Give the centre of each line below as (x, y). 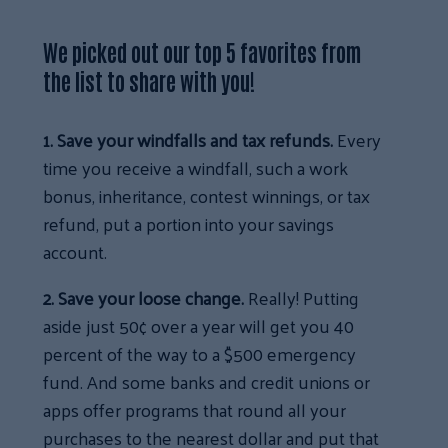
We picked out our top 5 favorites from (202, 52)
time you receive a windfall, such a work (196, 168)
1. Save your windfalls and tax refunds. (190, 140)
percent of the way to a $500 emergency (200, 354)
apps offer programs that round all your (195, 410)
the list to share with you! (149, 81)
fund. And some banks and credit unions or (207, 382)
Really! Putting (302, 298)
